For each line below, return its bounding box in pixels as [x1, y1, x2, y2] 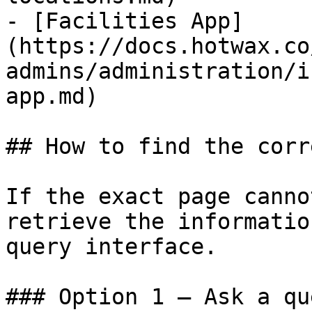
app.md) [6, 84, 98, 109]
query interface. [6, 234, 217, 259]
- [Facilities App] [6, 8, 244, 33]
